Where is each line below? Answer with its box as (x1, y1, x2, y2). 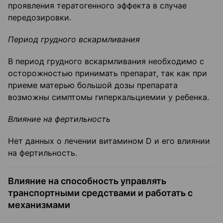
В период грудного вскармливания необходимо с (8, 56, 204, 67)
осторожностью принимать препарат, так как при (8, 68, 207, 79)
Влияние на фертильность (8, 114, 111, 124)
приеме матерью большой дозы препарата (8, 80, 178, 91)
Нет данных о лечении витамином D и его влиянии (8, 136, 210, 146)
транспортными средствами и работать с (8, 188, 193, 199)
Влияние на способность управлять (8, 176, 166, 187)
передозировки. (8, 12, 71, 23)
